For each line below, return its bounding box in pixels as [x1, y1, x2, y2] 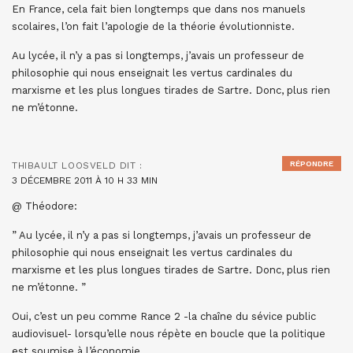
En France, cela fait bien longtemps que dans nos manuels [12, 3, 306, 15]
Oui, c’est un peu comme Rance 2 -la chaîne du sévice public [12, 310, 316, 322]
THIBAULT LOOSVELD [12, 160, 117, 171]
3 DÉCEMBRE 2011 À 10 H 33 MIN [12, 175, 158, 186]
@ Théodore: [12, 200, 77, 212]
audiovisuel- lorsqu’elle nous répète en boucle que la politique [12, 328, 325, 340]
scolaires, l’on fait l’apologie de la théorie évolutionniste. [12, 20, 295, 32]
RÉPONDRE [290, 159, 333, 168]
